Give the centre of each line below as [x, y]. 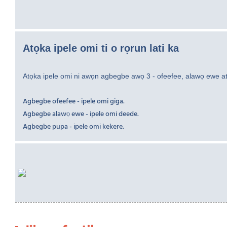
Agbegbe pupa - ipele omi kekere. [73, 127]
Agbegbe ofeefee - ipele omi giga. [74, 102]
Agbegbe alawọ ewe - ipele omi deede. [81, 115]
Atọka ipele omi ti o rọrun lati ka [101, 48]
